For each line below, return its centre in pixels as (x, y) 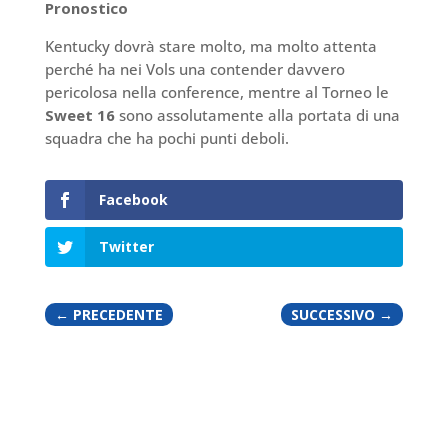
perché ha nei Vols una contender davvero (194, 68)
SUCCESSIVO (333, 314)
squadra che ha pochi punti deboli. (166, 137)
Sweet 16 (79, 114)
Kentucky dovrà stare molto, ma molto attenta (210, 45)
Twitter (126, 246)
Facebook (133, 199)
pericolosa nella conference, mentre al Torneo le (216, 91)
